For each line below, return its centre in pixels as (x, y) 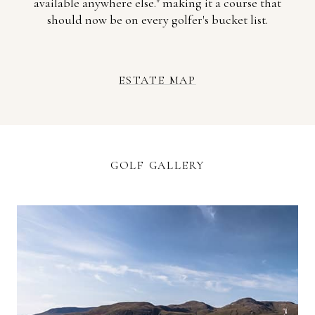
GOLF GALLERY (157, 165)
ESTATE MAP (157, 80)
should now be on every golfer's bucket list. (157, 20)
